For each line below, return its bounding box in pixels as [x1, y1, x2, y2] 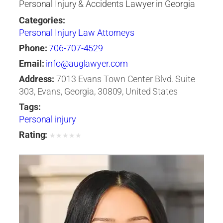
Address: [19, 74, 55, 85]
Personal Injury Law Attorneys [19, 27, 135, 39]
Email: [19, 58, 44, 70]
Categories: [19, 15, 65, 26]
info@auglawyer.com [46, 58, 128, 70]
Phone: [19, 43, 47, 54]
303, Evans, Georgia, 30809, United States [19, 86, 178, 98]
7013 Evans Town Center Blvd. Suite [56, 74, 195, 85]
